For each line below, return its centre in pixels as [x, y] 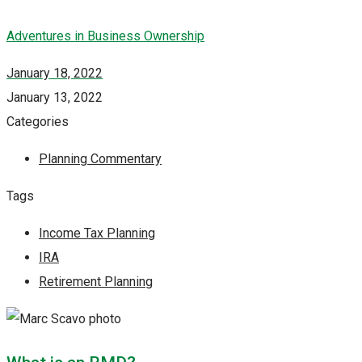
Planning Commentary [100, 159]
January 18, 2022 [55, 74]
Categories [38, 122]
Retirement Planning [96, 282]
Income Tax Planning [97, 234]
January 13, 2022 [55, 98]
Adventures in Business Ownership [105, 36]
